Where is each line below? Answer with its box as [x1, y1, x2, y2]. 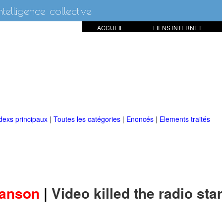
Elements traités [159, 114, 210, 124]
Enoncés [126, 114, 156, 124]
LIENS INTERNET [153, 23, 202, 32]
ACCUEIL [97, 23, 123, 32]
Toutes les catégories [53, 114, 122, 124]
